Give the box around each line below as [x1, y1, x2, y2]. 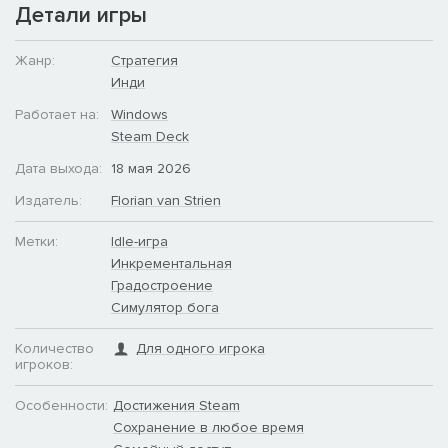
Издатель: [15, 191, 82, 209]
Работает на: [15, 105, 99, 123]
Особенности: [15, 396, 108, 414]
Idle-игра [111, 232, 168, 250]
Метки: [15, 232, 58, 250]
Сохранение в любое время [113, 418, 304, 436]
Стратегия [111, 51, 178, 69]
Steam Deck [111, 127, 189, 145]
